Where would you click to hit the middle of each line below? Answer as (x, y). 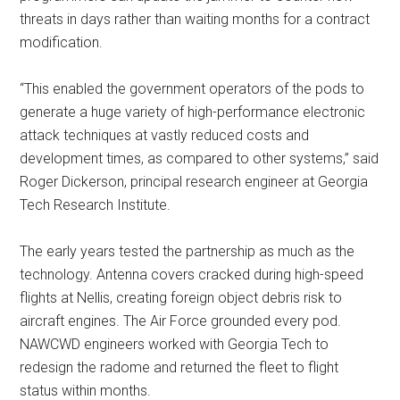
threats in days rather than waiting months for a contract (195, 19)
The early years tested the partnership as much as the (187, 251)
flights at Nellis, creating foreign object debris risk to (181, 298)
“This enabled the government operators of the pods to (192, 89)
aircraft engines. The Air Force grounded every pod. (181, 321)
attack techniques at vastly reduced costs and (165, 135)
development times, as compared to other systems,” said (200, 158)
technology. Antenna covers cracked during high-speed (192, 275)
